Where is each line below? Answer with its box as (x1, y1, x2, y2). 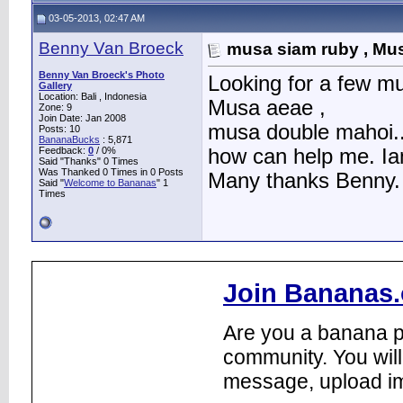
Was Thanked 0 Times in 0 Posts (39, 166, 184, 177)
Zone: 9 (39, 102, 72, 112)
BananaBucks (39, 134, 100, 145)
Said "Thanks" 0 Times (39, 156, 139, 166)
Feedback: (39, 145, 88, 156)
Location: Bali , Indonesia (39, 91, 147, 102)
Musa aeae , (208, 96, 326, 121)
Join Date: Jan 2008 (39, 112, 126, 123)
